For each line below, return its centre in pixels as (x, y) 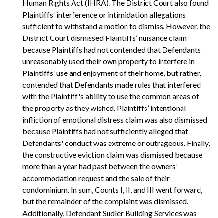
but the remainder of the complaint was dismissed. (105, 201)
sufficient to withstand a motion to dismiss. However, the (116, 26)
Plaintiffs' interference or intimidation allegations (104, 14)
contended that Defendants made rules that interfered (112, 84)
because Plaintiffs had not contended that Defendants (112, 49)
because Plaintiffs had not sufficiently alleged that (105, 131)
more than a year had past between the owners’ (100, 166)
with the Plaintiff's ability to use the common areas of (111, 96)
